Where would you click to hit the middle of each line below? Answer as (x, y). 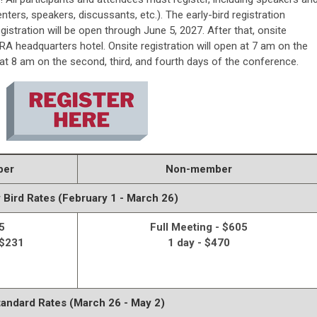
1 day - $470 (199, 243)
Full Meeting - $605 (199, 227)
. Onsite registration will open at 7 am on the (206, 46)
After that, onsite (246, 31)
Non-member (199, 169)
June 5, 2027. (174, 31)
